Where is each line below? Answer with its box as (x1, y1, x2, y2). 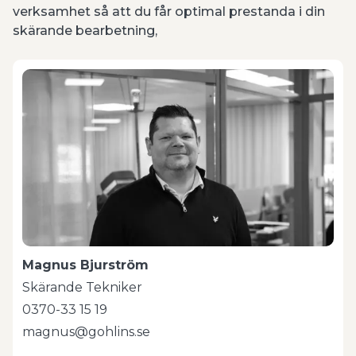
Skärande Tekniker (22, 280, 142, 296)
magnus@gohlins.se (22, 324, 150, 340)
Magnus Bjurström (22, 257, 149, 273)
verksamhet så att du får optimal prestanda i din (13, 4, 325, 20)
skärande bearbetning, (13, 23, 161, 39)
